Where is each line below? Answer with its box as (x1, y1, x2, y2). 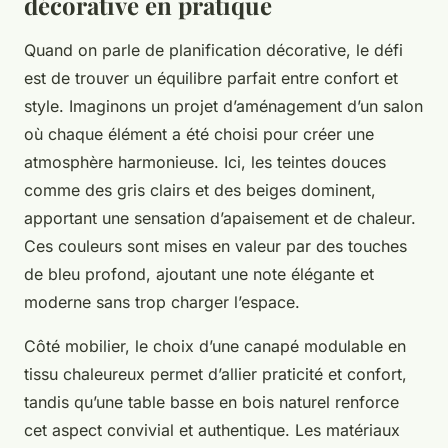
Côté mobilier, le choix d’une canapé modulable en (24, 336, 406, 357)
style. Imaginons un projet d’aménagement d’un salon (24, 96, 423, 117)
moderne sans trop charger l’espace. (24, 292, 300, 313)
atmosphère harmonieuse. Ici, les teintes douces (24, 152, 386, 173)
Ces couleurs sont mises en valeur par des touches (24, 236, 407, 257)
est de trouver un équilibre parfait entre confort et (24, 68, 398, 89)
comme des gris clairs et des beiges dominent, (24, 180, 376, 201)
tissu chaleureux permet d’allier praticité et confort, (24, 364, 407, 385)
